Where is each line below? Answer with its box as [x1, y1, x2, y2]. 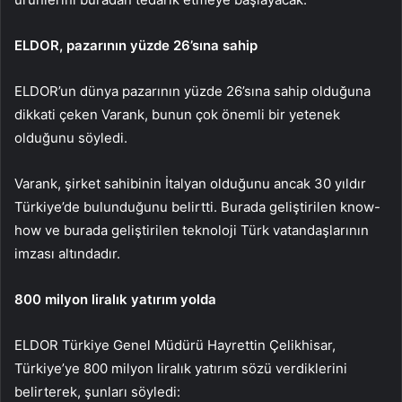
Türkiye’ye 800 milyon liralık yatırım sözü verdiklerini [14, 359, 347, 377]
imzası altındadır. [14, 244, 120, 262]
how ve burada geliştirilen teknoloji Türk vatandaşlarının [14, 221, 369, 239]
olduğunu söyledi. [14, 128, 127, 146]
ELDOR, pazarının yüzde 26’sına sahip [14, 36, 258, 54]
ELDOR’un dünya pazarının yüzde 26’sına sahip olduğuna [14, 82, 371, 100]
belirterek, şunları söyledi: [14, 382, 180, 400]
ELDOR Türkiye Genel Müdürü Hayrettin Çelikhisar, [14, 336, 336, 354]
